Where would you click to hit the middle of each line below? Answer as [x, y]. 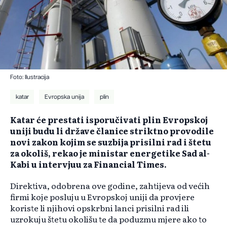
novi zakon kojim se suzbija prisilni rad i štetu [111, 142]
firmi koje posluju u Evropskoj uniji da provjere [102, 197]
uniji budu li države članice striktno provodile [112, 131]
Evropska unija [64, 97]
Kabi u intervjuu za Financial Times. [88, 164]
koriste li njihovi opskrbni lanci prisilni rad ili [100, 208]
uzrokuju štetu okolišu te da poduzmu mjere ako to [108, 219]
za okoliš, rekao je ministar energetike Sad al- [110, 153]
